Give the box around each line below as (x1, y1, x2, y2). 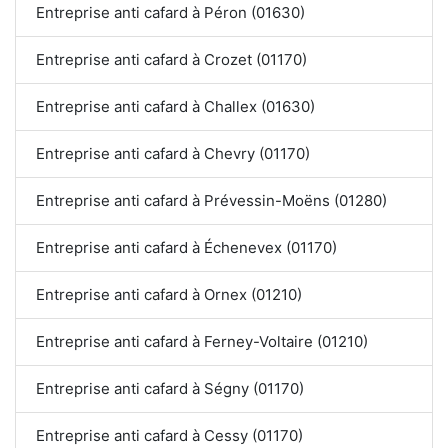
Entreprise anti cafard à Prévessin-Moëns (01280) (36, 191, 387, 211)
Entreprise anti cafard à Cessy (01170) (36, 426, 303, 446)
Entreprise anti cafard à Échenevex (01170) (36, 238, 337, 258)
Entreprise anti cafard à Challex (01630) (36, 97, 315, 117)
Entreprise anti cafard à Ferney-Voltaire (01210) (36, 332, 369, 352)
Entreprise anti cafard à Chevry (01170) (36, 144, 310, 164)
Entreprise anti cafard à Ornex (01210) (36, 285, 302, 305)
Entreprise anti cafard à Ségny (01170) (36, 379, 304, 399)
